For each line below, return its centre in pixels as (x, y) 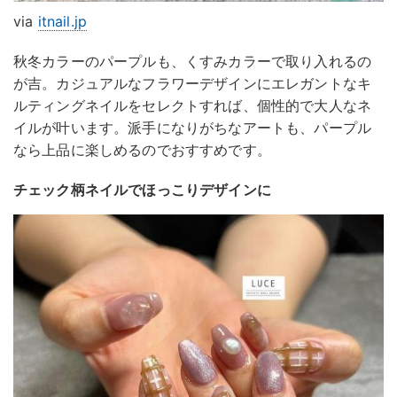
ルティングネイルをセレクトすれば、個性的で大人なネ (193, 106)
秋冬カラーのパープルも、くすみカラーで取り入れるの (193, 62)
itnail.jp (62, 22)
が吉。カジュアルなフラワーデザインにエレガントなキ (193, 84)
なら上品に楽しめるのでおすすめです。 (142, 150)
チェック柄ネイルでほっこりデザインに (142, 190)
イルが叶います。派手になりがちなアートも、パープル (193, 128)
